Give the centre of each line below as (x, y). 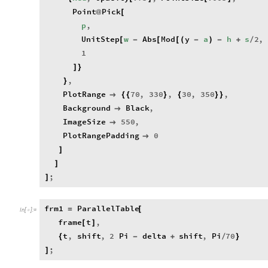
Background (87, 108)
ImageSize (85, 122)
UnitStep (101, 39)
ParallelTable (108, 209)
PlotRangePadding (101, 136)
